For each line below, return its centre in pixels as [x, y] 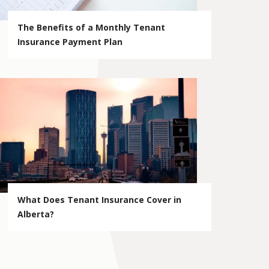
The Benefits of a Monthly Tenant [92, 27]
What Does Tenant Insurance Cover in [100, 200]
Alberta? [36, 214]
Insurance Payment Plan [70, 41]
